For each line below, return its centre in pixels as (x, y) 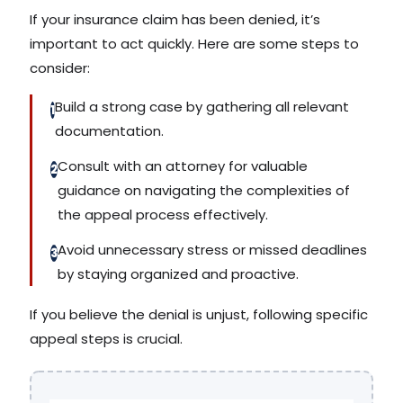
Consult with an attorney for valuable (183, 166)
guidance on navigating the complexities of (204, 190)
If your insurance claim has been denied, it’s (175, 19)
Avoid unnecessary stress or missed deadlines (212, 249)
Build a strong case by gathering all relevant (202, 106)
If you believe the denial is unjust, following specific (199, 314)
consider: (60, 67)
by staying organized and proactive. (178, 273)
